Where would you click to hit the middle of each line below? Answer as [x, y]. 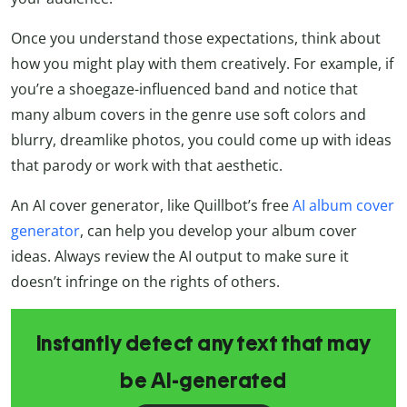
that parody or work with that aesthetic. [147, 166]
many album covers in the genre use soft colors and [189, 115]
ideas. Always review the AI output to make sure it [180, 257]
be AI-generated [203, 381]
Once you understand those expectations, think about [196, 39]
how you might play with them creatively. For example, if [202, 64]
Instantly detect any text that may [203, 344]
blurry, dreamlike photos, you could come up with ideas [201, 140]
